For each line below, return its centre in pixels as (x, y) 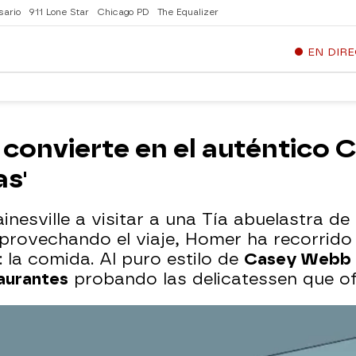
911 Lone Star (59, 12)
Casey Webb (298, 259)
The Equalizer (188, 12)
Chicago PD (123, 12)
